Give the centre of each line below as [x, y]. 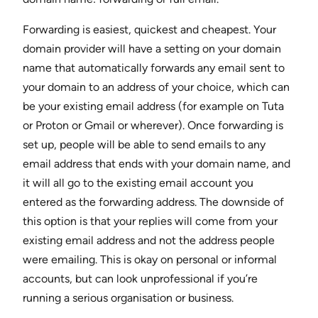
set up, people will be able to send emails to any [144, 144]
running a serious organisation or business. [128, 297]
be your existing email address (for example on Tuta [153, 106]
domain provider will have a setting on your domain [152, 48]
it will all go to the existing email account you [138, 182]
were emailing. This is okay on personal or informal [150, 259]
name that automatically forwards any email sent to [154, 67]
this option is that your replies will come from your [150, 221]
